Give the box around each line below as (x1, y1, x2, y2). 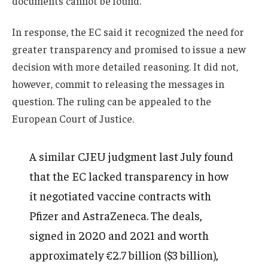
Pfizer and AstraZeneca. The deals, (29, 208, 203, 223)
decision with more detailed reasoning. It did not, (12, 59, 238, 73)
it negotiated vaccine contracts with (29, 188, 212, 203)
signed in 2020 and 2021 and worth (29, 228, 209, 243)
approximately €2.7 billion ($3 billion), (29, 248, 219, 263)
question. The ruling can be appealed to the (12, 94, 211, 108)
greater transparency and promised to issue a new (12, 42, 245, 56)
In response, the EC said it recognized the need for (12, 25, 244, 38)
